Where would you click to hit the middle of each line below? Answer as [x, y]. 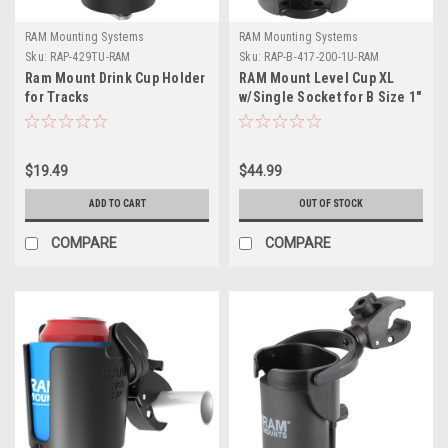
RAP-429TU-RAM [90, 57]
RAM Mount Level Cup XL [317, 78]
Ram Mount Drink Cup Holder [115, 78]
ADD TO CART [117, 203]
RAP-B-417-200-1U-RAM [322, 57]
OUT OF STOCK [331, 203]
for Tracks [57, 97]
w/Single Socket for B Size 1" [330, 97]
